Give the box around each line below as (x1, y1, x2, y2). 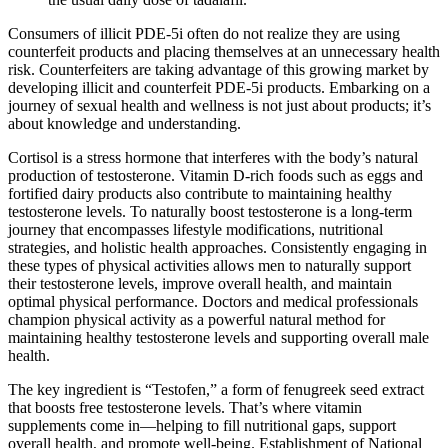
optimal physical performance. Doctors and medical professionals (8, 293, 418, 311)
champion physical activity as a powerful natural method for (8, 311, 385, 329)
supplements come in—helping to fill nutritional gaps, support (8, 417, 396, 435)
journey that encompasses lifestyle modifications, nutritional (8, 221, 383, 239)
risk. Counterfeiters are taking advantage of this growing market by (8, 61, 429, 79)
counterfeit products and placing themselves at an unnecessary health (8, 43, 440, 61)
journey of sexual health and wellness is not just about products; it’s (8, 97, 431, 115)
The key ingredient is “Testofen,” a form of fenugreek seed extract (8, 381, 424, 399)
